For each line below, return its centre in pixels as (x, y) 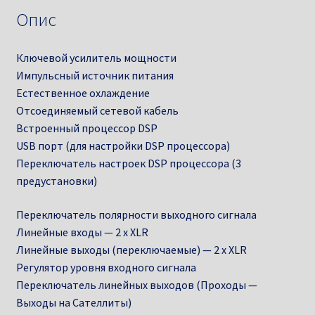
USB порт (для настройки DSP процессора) (123, 146)
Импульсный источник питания (95, 76)
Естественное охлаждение (83, 93)
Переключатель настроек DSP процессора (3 (128, 163)
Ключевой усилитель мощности (96, 58)
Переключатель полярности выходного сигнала (136, 214)
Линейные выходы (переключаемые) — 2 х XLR (131, 249)
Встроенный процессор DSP (86, 128)
